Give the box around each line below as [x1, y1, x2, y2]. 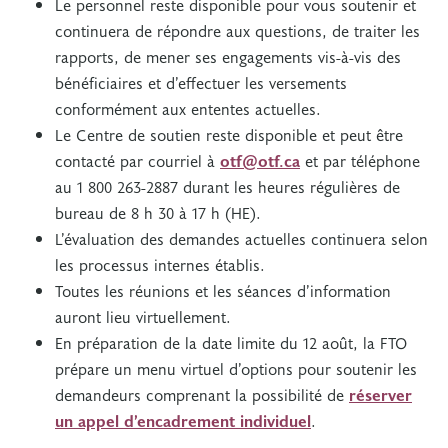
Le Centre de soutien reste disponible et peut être [55, 123, 403, 145]
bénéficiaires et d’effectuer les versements [55, 71, 347, 93]
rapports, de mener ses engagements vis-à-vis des [55, 45, 401, 67]
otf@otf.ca [220, 149, 300, 171]
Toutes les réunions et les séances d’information [55, 279, 391, 301]
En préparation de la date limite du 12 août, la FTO [55, 331, 407, 353]
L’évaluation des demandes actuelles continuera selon [55, 227, 428, 249]
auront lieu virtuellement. [55, 305, 241, 327]
